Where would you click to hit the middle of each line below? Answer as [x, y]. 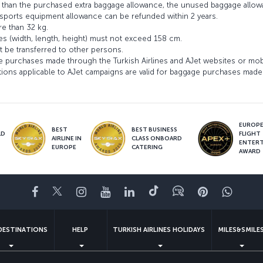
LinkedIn [156, 192]
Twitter [80, 192]
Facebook [63, 192]
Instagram [112, 192]
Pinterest [230, 192]
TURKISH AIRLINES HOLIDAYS [159, 230]
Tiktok [174, 192]
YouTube [132, 192]
